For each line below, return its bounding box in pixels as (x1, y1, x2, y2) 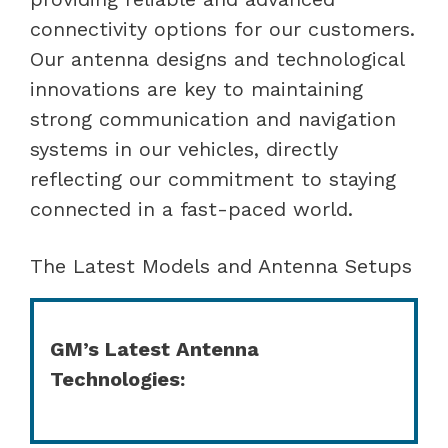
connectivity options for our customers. (30, 16, 415, 41)
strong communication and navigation (30, 106, 396, 131)
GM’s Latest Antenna (50, 336, 259, 361)
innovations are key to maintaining (30, 76, 363, 101)
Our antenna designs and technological (30, 46, 404, 71)
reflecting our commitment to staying (30, 166, 396, 191)
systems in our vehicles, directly (30, 136, 338, 161)
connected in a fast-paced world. (30, 196, 353, 221)
